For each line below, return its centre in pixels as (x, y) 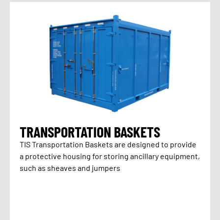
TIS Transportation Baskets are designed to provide (108, 144)
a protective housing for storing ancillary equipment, (110, 156)
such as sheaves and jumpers (70, 167)
